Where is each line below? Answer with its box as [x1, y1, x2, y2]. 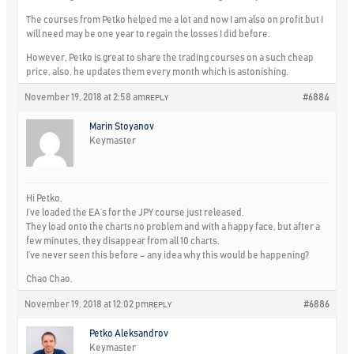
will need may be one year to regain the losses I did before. [26, 28, 271, 39]
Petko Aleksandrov [89, 328, 169, 338]
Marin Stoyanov [89, 121, 155, 131]
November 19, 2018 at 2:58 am [24, 92, 146, 102]
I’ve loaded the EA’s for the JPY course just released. [26, 207, 245, 217]
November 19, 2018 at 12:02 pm [24, 299, 149, 309]
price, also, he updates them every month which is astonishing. [26, 66, 289, 77]
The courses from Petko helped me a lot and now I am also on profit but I [26, 14, 324, 24]
